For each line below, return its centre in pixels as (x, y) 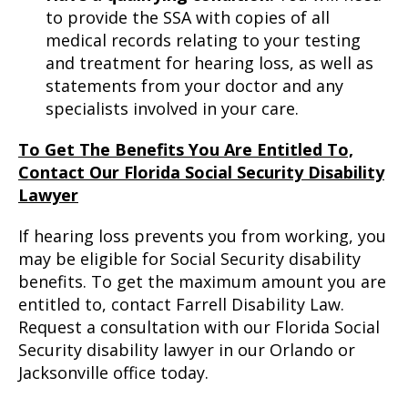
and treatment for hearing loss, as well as (209, 63)
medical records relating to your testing (203, 40)
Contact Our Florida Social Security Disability (201, 172)
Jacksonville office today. (113, 372)
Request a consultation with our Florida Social (199, 327)
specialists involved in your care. (172, 108)
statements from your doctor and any (194, 86)
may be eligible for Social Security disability (189, 259)
